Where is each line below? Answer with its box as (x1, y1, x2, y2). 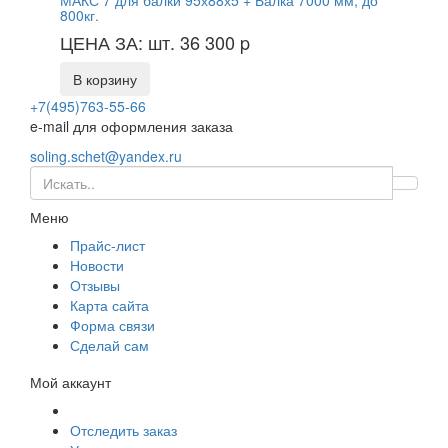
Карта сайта (70, 295, 149, 316)
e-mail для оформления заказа (30, 116, 233, 137)
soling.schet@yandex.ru (30, 146, 182, 167)
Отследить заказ (70, 420, 177, 441)
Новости (70, 255, 124, 276)
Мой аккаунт (30, 372, 111, 393)
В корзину (73, 69, 137, 90)
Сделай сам (70, 335, 149, 356)
